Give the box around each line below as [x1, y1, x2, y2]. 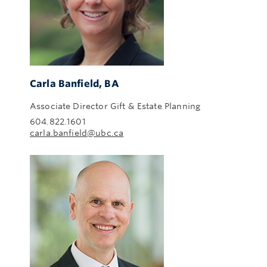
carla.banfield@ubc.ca [30, 128, 124, 138]
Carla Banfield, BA [30, 77, 119, 89]
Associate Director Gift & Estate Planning [30, 101, 201, 111]
